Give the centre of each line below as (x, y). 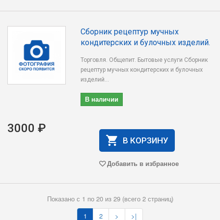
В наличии (102, 99)
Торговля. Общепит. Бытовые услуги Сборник (144, 60)
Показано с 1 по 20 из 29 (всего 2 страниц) (110, 199)
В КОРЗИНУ (145, 140)
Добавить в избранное (143, 163)
